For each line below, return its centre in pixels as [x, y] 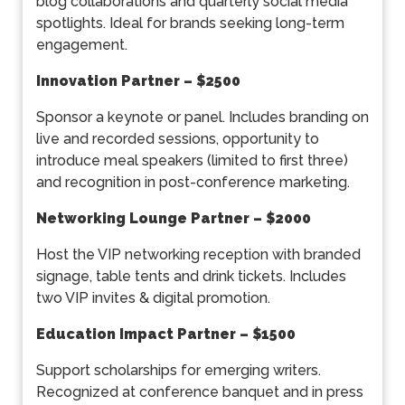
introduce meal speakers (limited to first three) [192, 161]
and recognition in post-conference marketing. [193, 183]
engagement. [82, 45]
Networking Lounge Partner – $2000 [174, 219]
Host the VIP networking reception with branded [198, 255]
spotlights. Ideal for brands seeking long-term [190, 24]
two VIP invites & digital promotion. [153, 298]
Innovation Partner [110, 81]
